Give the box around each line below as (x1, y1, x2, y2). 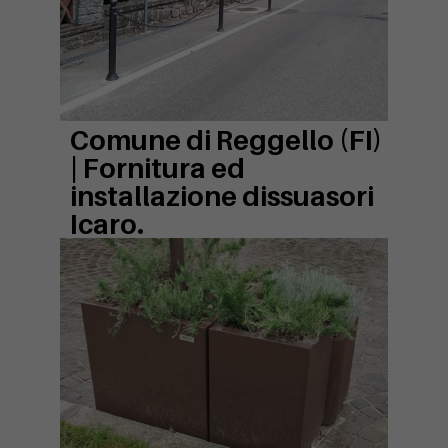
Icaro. (70, 208, 144, 241)
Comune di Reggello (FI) (70, 124, 382, 157)
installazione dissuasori (70, 180, 374, 213)
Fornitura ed (83, 152, 245, 185)
